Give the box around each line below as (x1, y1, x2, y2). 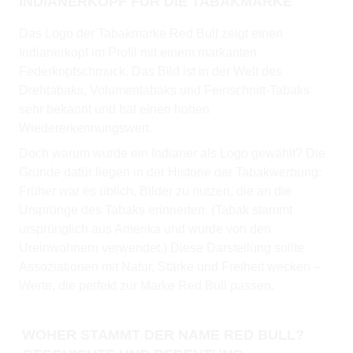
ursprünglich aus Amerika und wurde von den (19, 222, 271, 236)
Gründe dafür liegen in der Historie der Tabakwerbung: (19, 165, 321, 180)
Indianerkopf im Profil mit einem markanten (19, 46, 257, 60)
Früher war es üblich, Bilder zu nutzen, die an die (19, 184, 292, 199)
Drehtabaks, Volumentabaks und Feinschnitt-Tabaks (19, 84, 310, 98)
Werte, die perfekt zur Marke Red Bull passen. (19, 279, 274, 293)
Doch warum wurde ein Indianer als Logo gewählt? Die (19, 147, 325, 161)
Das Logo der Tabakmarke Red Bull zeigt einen (19, 27, 283, 41)
